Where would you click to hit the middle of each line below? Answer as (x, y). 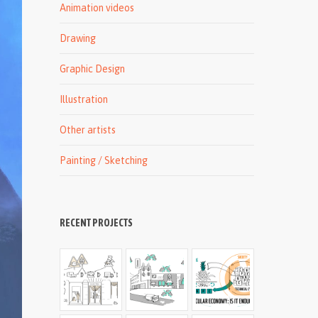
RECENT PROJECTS (97, 223)
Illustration (84, 99)
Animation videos (97, 8)
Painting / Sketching (104, 160)
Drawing (78, 38)
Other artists (88, 130)
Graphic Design (93, 69)
